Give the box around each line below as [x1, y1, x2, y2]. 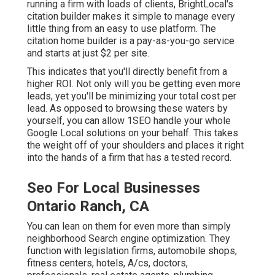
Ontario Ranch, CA [27, 198, 149, 215]
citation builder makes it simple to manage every [27, 10, 235, 23]
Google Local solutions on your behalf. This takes [27, 127, 238, 139]
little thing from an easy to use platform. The [27, 23, 216, 35]
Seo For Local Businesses [27, 179, 200, 197]
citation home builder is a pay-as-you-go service [27, 35, 234, 47]
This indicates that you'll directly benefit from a [27, 66, 227, 78]
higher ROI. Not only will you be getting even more [27, 78, 241, 90]
